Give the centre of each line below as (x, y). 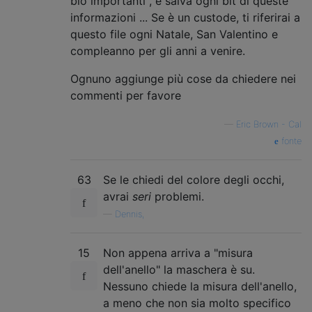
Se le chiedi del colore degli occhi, (194, 179)
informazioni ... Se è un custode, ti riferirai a (185, 17)
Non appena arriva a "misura (178, 252)
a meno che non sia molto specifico (197, 303)
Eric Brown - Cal (269, 124)
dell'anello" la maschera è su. (179, 269)
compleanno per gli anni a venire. (158, 50)
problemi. (178, 196)
